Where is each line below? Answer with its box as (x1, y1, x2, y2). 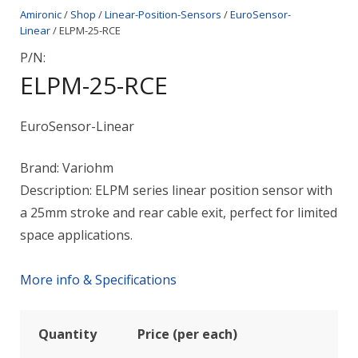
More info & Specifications (20, 270, 177, 288)
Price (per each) (137, 324, 237, 343)
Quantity (38, 324, 97, 343)
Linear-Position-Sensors (105, 6, 221, 22)
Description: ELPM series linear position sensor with (20, 181, 332, 199)
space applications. (20, 225, 133, 244)
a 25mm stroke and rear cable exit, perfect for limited (20, 203, 337, 221)
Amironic (20, 6, 62, 22)
